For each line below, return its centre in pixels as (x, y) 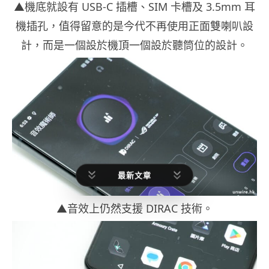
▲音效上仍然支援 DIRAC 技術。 (134, 208)
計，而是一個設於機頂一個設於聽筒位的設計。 (134, 45)
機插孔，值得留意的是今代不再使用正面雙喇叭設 (134, 26)
